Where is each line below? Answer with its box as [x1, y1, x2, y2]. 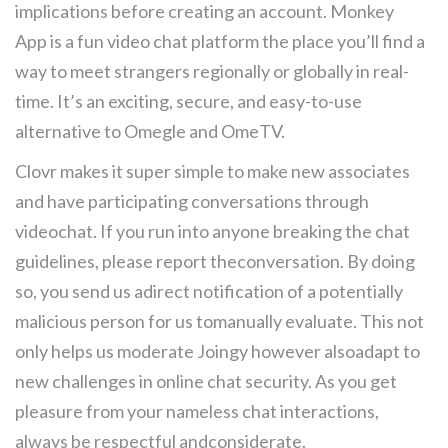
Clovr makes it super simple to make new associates [15, 160, 410, 182]
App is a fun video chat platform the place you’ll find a [15, 30, 425, 52]
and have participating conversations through [15, 190, 369, 212]
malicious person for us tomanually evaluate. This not [15, 310, 424, 332]
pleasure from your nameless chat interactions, [15, 400, 379, 422]
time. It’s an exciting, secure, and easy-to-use [15, 90, 362, 112]
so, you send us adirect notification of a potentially [15, 280, 403, 302]
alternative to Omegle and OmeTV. [15, 120, 285, 142]
